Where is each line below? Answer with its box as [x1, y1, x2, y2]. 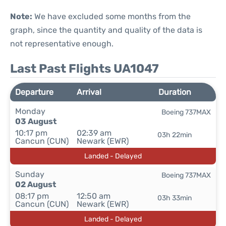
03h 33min [157, 194, 192, 202]
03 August [15, 117, 56, 126]
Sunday [15, 169, 44, 179]
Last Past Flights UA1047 [10, 62, 159, 76]
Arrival [77, 87, 102, 97]
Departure [15, 87, 53, 97]
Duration [158, 87, 191, 97]
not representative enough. [10, 39, 114, 48]
